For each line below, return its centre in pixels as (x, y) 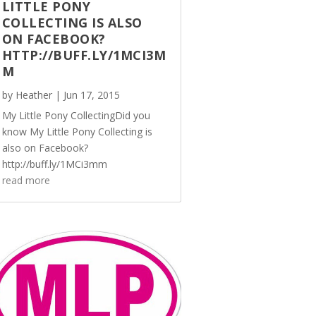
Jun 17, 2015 (91, 95)
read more (26, 180)
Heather (34, 95)
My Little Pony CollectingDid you (76, 115)
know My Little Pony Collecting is (77, 131)
